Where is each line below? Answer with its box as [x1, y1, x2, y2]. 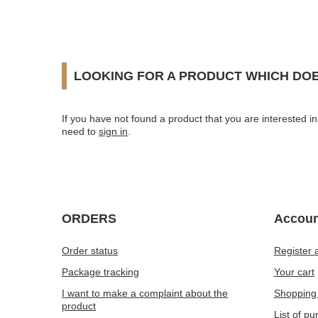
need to [62, 126, 99, 137]
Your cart [273, 266, 314, 278]
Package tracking [62, 266, 139, 278]
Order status [62, 245, 118, 256]
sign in [99, 126, 128, 137]
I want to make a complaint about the [62, 287, 228, 299]
